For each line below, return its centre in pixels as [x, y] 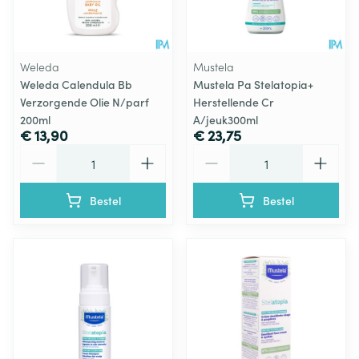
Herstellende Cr [234, 101]
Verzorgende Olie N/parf [85, 101]
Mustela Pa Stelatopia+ [253, 84]
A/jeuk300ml [226, 119]
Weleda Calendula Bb [76, 84]
